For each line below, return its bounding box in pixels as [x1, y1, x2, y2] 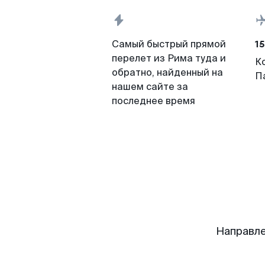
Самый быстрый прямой [112, 38, 226, 50]
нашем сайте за [112, 80, 188, 93]
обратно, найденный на [112, 66, 223, 79]
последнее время [112, 95, 195, 107]
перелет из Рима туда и [112, 52, 226, 64]
